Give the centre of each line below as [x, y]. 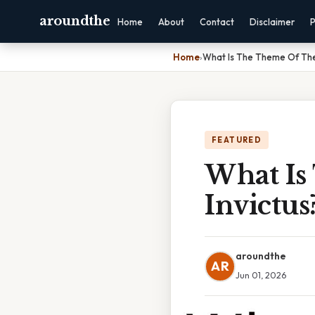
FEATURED [237, 140]
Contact [217, 22]
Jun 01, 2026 [261, 275]
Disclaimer [272, 22]
